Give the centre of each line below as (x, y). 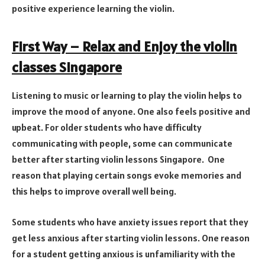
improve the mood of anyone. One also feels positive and (131, 112)
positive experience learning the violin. (93, 9)
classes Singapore (67, 67)
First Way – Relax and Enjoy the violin (125, 46)
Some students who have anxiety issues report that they (130, 222)
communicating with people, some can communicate (122, 143)
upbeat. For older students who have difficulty (107, 127)
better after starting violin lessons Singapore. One (118, 159)
